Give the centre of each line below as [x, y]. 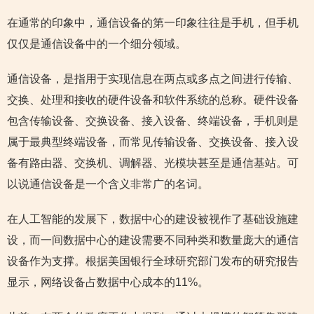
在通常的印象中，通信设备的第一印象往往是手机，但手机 [153, 23]
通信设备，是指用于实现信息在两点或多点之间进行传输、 [153, 79]
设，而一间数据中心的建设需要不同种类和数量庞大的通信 [153, 240]
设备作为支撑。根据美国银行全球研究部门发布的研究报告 [153, 261]
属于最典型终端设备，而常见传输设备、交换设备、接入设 [153, 142]
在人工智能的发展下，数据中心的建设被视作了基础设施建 [153, 219]
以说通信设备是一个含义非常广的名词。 [108, 184]
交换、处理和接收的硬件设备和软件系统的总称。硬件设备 [153, 100]
